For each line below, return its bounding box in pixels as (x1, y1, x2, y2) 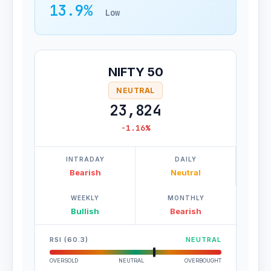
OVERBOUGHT (184, 257, 221, 264)
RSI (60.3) (50, 235, 88, 244)
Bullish (71, 206, 99, 216)
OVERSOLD (50, 257, 78, 264)
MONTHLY (167, 194, 204, 201)
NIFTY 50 (108, 65, 163, 79)
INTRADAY (65, 155, 105, 163)
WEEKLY (71, 194, 99, 201)
